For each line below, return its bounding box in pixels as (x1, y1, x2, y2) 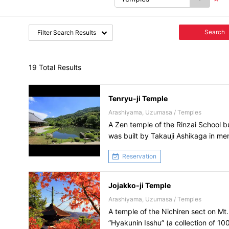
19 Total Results (29, 63, 81, 72)
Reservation (122, 152, 156, 160)
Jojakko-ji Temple (108, 181, 171, 190)
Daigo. (108, 143, 130, 151)
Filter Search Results (37, 29, 96, 36)
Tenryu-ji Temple (108, 94, 168, 103)
